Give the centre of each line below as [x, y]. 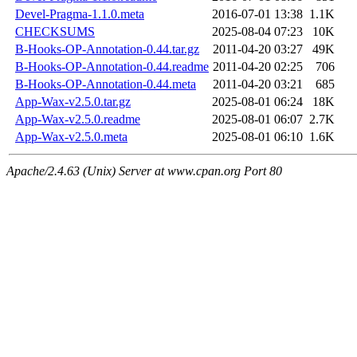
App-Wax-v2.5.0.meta [71, 137]
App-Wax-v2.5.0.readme [78, 120]
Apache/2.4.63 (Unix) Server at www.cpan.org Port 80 [144, 171]
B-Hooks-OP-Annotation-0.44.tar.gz [107, 49]
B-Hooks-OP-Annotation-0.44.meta [106, 84]
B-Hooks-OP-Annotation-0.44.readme [112, 67]
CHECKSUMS [55, 32]
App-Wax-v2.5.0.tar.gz [73, 102]
